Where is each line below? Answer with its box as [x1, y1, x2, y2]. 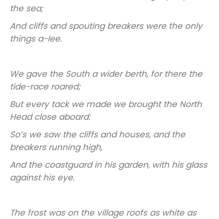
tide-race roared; [10, 81, 80, 93]
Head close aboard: [10, 111, 90, 123]
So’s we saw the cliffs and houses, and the [10, 129, 185, 141]
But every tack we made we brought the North [10, 98, 202, 110]
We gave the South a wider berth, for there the [10, 68, 202, 80]
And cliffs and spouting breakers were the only [10, 20, 202, 32]
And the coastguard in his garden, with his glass [10, 159, 207, 171]
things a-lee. [10, 33, 62, 45]
